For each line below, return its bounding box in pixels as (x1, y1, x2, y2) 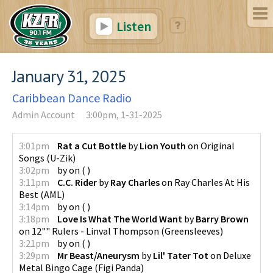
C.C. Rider (57, 175, 97, 188)
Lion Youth (140, 139, 186, 152)
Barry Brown (196, 212, 249, 225)
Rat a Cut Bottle (57, 139, 126, 152)
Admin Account (12, 108, 75, 121)
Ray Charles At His (174, 175, 250, 188)
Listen (113, 18, 151, 35)
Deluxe (223, 249, 251, 261)
